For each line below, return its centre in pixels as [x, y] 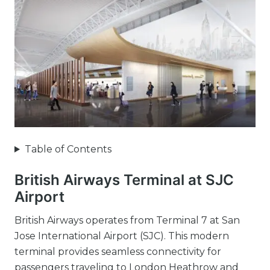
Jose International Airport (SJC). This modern [122, 236]
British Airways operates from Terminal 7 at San [127, 220]
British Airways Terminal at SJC [124, 180]
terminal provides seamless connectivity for [118, 252]
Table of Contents [68, 149]
